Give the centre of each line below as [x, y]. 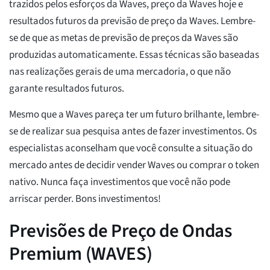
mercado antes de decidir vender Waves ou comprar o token [134, 165]
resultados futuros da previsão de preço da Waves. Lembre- [132, 21]
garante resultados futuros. [67, 89]
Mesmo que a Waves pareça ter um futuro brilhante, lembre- [134, 115]
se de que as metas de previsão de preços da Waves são [124, 38]
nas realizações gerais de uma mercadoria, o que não [120, 72]
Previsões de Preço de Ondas [121, 231]
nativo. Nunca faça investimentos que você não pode [120, 182]
